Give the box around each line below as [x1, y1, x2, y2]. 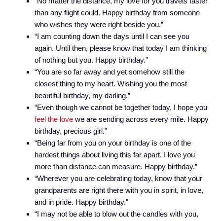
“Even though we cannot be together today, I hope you [35, 103, 207, 111]
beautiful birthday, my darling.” [35, 91, 130, 100]
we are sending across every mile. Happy [73, 114, 209, 123]
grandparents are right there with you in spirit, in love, [35, 185, 203, 194]
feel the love [35, 114, 73, 123]
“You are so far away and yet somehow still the [35, 67, 184, 76]
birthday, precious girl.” [35, 126, 107, 135]
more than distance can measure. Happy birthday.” [35, 162, 197, 171]
